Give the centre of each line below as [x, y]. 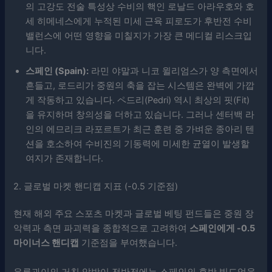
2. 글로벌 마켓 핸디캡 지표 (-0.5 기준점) [96, 186]
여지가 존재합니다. [65, 158]
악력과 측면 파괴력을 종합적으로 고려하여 [102, 229]
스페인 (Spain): [57, 71]
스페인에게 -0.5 [223, 229]
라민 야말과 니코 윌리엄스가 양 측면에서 [174, 71]
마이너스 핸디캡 [46, 243]
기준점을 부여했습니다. [128, 243]
